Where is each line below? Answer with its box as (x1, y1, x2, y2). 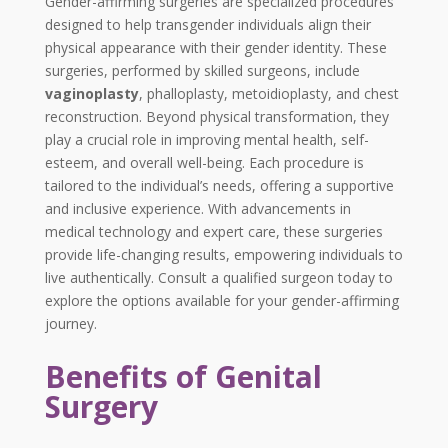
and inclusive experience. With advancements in (44, 199, 351, 219)
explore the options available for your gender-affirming (44, 291, 399, 311)
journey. (44, 314, 97, 334)
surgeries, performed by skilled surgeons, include (44, 61, 360, 81)
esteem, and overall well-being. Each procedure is (44, 153, 364, 173)
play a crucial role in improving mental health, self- (44, 130, 369, 150)
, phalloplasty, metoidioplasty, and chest (138, 84, 399, 104)
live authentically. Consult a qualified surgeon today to (44, 268, 393, 288)
